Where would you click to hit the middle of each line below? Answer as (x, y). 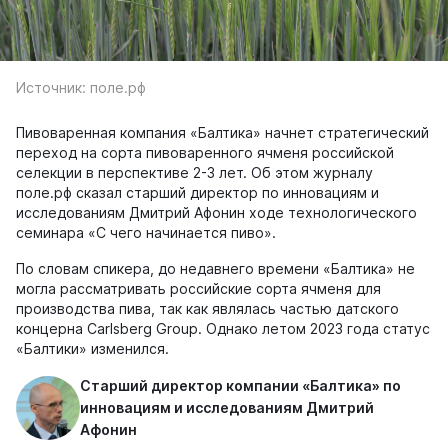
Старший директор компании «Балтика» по (240, 385)
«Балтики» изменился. (92, 348)
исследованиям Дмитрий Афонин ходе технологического (216, 212)
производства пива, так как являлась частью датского (207, 308)
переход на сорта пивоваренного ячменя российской (205, 152)
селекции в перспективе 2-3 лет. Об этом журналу (194, 172)
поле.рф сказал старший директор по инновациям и (197, 192)
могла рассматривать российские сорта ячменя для (198, 288)
